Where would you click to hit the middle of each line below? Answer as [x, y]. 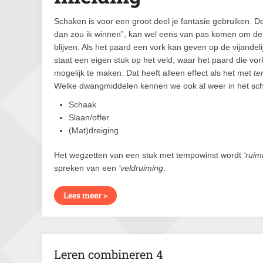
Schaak [82, 104]
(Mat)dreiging [94, 130]
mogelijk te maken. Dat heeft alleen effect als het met [154, 73]
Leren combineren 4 [109, 254]
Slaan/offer [89, 117]
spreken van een [86, 168]
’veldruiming [141, 168]
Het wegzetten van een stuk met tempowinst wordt [149, 155]
